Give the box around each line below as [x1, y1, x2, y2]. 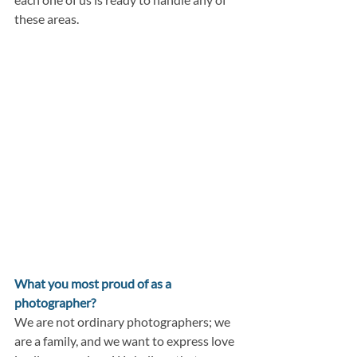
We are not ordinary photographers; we [14, 314, 233, 329]
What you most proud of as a [14, 276, 174, 291]
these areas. [14, 11, 79, 27]
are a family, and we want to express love [14, 333, 237, 348]
